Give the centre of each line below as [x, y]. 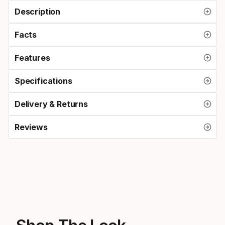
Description [38, 11]
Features [32, 58]
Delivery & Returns [51, 104]
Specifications [43, 81]
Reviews [31, 127]
